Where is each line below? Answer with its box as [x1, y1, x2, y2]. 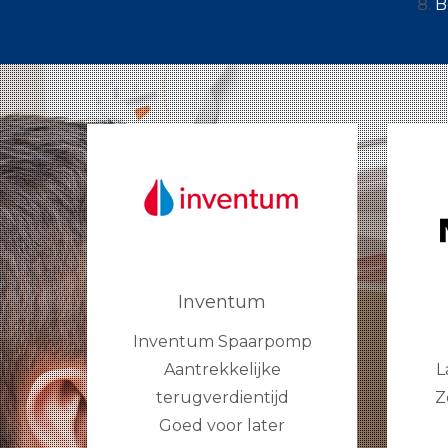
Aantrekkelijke [163, 360, 281, 380]
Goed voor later [159, 416, 285, 436]
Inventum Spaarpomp [132, 332, 312, 352]
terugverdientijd [155, 388, 289, 408]
